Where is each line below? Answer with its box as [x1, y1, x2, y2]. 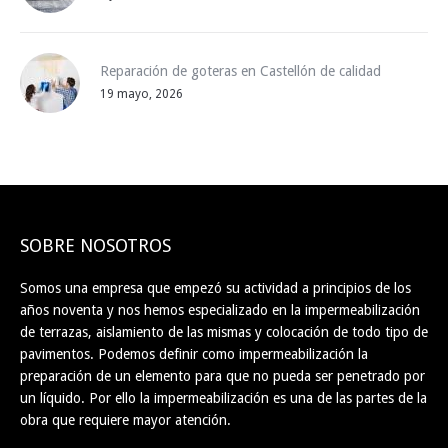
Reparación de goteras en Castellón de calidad [100, 62, 381, 79]
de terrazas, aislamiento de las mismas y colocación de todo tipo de [20, 323, 428, 340]
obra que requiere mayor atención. [20, 411, 231, 428]
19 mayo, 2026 [100, 86, 183, 101]
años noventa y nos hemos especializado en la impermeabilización [20, 301, 420, 318]
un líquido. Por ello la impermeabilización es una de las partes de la [20, 389, 427, 406]
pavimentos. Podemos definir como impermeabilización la [20, 345, 368, 362]
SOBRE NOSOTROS [20, 234, 171, 256]
